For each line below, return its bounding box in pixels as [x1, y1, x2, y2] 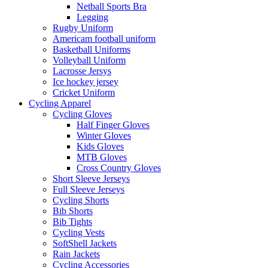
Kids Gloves [77, 141, 124, 151]
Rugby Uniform [53, 22, 113, 33]
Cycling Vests [53, 227, 105, 237]
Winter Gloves [77, 130, 131, 141]
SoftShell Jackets [53, 237, 117, 248]
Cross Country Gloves [77, 162, 161, 173]
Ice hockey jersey [53, 76, 118, 87]
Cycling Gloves [53, 108, 112, 119]
